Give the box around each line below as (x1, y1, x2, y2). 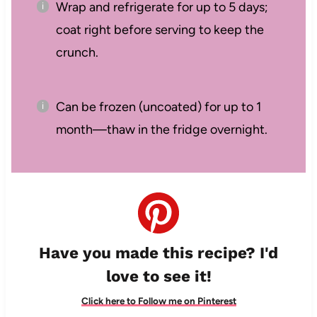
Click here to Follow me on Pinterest (81, 295, 236, 306)
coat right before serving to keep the (55, 22, 264, 38)
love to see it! (105, 267, 212, 286)
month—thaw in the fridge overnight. (55, 122, 267, 138)
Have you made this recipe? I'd (39, 243, 278, 263)
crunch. (55, 45, 98, 61)
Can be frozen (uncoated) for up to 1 (55, 99, 261, 115)
